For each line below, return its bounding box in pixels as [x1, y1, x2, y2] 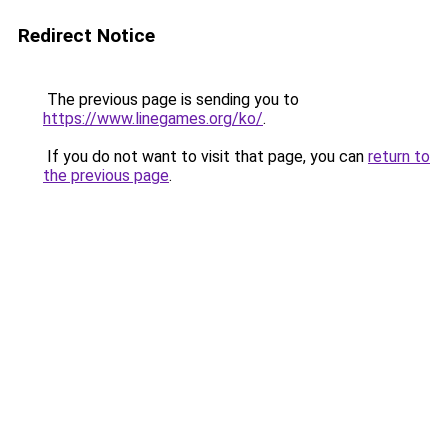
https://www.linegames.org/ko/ [43, 109, 263, 128]
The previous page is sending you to [43, 90, 299, 109]
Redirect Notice [18, 24, 155, 47]
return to [368, 147, 430, 166]
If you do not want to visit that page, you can [43, 147, 368, 166]
